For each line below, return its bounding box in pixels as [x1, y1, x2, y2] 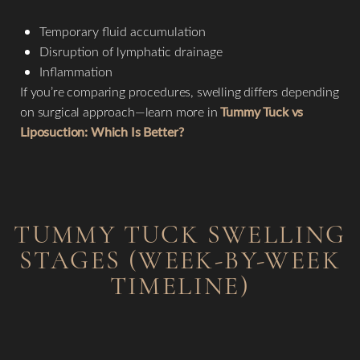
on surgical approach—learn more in [20, 103, 221, 120]
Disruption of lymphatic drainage [39, 43, 223, 59]
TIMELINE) [109, 270, 251, 301]
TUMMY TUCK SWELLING [14, 219, 346, 250]
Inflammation [39, 63, 112, 80]
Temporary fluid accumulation [39, 22, 206, 39]
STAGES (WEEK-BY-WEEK [19, 244, 341, 276]
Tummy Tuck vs [220, 103, 304, 120]
